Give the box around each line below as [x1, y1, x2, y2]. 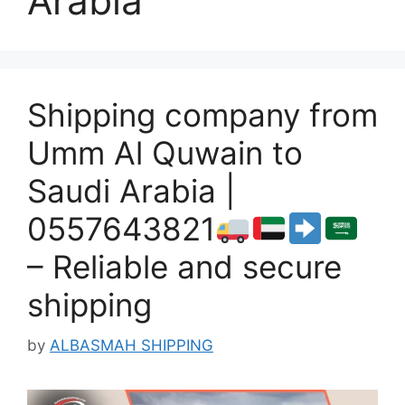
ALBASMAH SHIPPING [50, 335, 213, 354]
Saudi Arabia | [27, 172, 235, 210]
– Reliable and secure [27, 248, 342, 286]
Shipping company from [27, 96, 378, 134]
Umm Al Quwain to [27, 134, 303, 172]
